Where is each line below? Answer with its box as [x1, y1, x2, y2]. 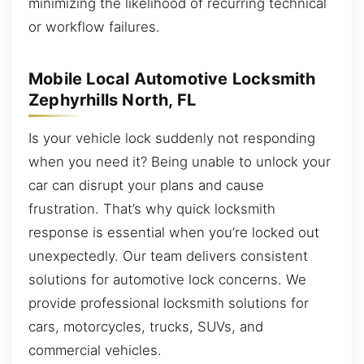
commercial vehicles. [28, 342, 162, 359]
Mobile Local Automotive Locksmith [28, 68, 316, 89]
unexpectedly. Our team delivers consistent [28, 248, 308, 265]
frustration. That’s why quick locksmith [28, 201, 275, 218]
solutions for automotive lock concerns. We [28, 271, 306, 288]
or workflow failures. [28, 19, 160, 36]
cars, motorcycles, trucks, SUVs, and [28, 318, 263, 336]
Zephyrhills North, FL [28, 89, 197, 110]
